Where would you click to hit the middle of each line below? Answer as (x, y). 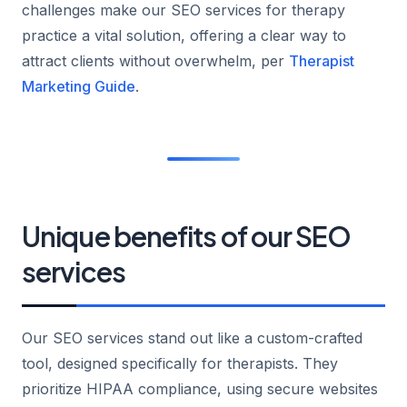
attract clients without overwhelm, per (155, 60)
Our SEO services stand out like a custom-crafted (192, 338)
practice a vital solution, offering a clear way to (184, 35)
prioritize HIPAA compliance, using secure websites (200, 388)
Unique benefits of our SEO (186, 236)
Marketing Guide (79, 86)
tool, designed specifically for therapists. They (180, 363)
